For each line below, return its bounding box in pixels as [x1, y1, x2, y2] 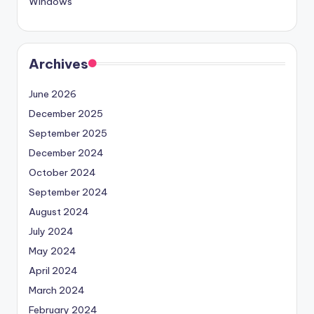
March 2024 [29, 283, 85, 296]
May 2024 [29, 244, 76, 257]
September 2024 [29, 185, 108, 198]
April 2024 [29, 264, 78, 277]
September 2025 [29, 126, 107, 139]
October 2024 [29, 165, 96, 179]
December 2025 [29, 107, 103, 120]
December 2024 [29, 146, 104, 159]
